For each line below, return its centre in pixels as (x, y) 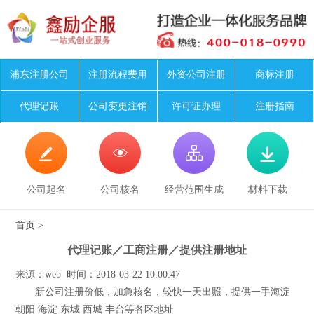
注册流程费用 (118, 74)
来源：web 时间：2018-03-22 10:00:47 (98, 274)
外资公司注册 (196, 74)
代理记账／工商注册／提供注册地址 (157, 250)
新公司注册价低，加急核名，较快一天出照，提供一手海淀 (153, 292)
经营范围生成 (194, 189)
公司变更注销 (118, 106)
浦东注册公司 (40, 74)
